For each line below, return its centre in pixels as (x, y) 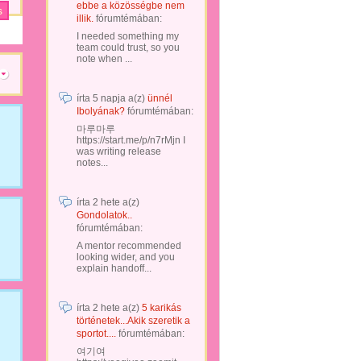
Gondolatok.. (104, 215)
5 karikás (162, 308)
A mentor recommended (129, 246)
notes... (92, 163)
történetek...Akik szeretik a (133, 321)
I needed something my (128, 36)
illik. (85, 19)
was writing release (119, 151)
